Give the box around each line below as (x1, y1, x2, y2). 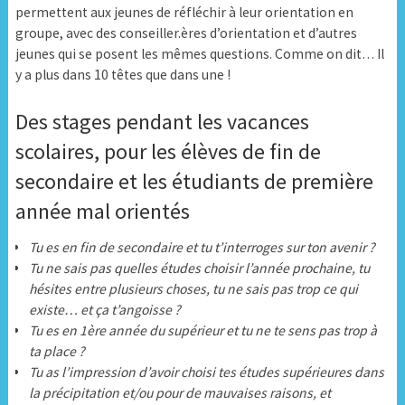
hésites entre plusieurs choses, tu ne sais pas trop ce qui (29, 279, 359, 297)
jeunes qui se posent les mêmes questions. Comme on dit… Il (14, 45, 384, 63)
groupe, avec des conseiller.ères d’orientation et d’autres (14, 24, 357, 42)
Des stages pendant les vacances (14, 107, 309, 136)
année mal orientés (14, 196, 190, 225)
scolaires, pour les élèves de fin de (14, 137, 321, 165)
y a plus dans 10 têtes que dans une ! (14, 66, 231, 84)
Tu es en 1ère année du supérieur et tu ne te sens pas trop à (29, 321, 378, 339)
